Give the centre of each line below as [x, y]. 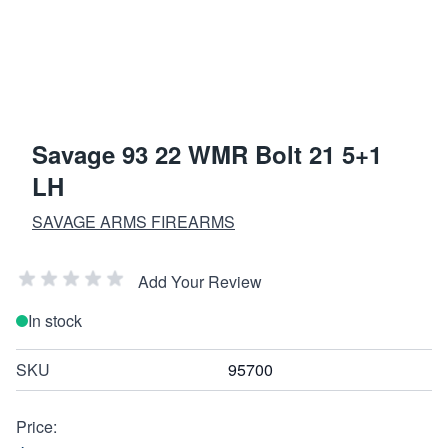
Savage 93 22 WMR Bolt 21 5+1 [207, 153]
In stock [55, 320]
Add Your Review [200, 281]
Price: [36, 426]
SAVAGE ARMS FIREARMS [133, 221]
